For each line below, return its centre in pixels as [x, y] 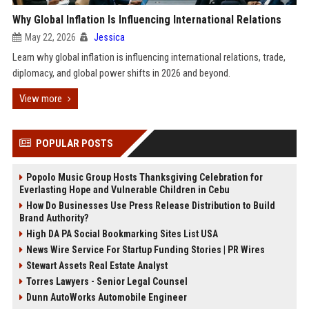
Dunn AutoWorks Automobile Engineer [106, 297]
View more [40, 99]
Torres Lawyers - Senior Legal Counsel [107, 281]
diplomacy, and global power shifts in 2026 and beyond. [121, 73]
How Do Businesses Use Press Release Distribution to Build [150, 206]
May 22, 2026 [50, 37]
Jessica [109, 37]
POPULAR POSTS [74, 143]
